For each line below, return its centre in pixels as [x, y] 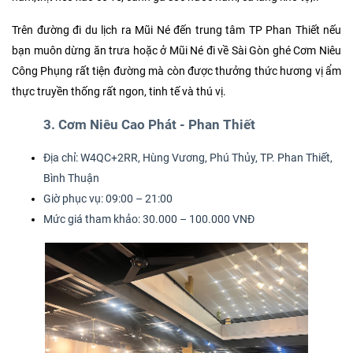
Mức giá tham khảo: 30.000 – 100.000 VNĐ [149, 219]
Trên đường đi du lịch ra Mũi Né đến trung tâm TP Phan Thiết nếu [176, 30]
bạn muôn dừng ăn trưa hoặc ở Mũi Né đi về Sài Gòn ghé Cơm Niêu [176, 50]
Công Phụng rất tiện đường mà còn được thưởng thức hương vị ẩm [176, 71]
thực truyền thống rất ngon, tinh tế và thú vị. [119, 91]
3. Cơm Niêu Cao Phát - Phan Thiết [149, 124]
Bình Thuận [71, 178]
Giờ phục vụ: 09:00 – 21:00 [108, 199]
